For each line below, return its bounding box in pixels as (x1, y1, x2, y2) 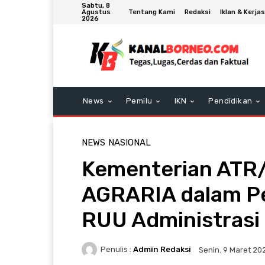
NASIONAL (108, 137, 151, 148)
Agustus (82, 8, 111, 16)
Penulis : (101, 245, 131, 254)
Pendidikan (208, 96, 253, 105)
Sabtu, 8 (82, 2, 110, 9)
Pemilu (126, 96, 153, 105)
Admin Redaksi (133, 245, 191, 254)
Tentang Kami (128, 8, 175, 16)
